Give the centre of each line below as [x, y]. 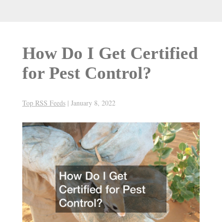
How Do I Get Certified [110, 54]
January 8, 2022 [93, 103]
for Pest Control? [87, 73]
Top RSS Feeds [44, 103]
